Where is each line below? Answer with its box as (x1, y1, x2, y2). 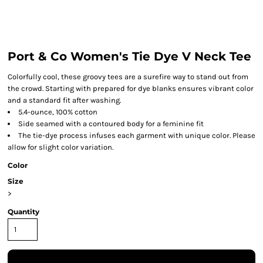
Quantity (8, 207, 39, 216)
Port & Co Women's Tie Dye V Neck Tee (8, 49, 251, 63)
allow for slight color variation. (8, 143, 113, 151)
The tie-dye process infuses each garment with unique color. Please (18, 131, 255, 140)
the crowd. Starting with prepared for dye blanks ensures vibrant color (8, 84, 254, 93)
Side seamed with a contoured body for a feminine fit (18, 119, 204, 128)
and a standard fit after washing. (8, 96, 121, 104)
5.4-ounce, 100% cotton (18, 107, 97, 116)
